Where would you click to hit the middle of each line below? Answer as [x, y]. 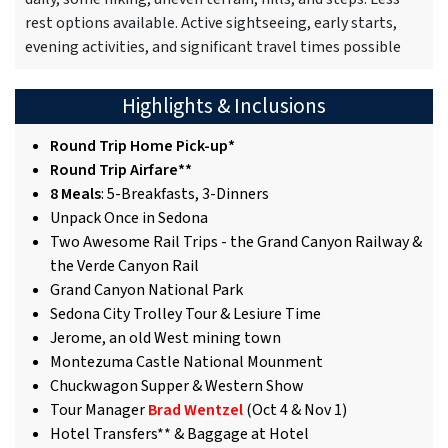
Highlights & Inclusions [224, 107]
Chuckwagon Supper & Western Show [177, 386]
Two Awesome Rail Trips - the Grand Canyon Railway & [236, 242]
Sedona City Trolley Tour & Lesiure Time [185, 314]
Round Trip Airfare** [121, 170]
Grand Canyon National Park [146, 290]
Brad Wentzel [195, 410]
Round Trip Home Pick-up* [142, 146]
